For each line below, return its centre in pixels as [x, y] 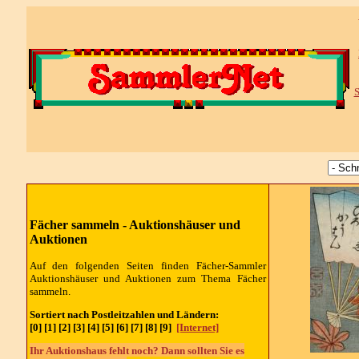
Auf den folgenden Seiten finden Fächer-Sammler [147, 265]
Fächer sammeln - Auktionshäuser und [135, 225]
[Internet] [197, 327]
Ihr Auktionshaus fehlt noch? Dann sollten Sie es [137, 351]
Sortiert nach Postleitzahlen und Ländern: [125, 314]
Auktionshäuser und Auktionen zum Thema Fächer [147, 278]
